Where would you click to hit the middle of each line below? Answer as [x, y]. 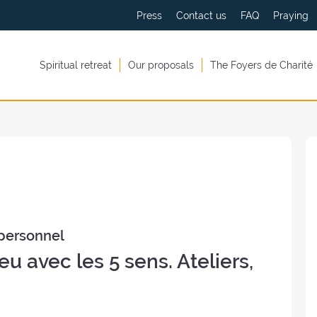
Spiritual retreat [76, 65]
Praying [290, 15]
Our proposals [161, 65]
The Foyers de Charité [261, 65]
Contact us [201, 15]
